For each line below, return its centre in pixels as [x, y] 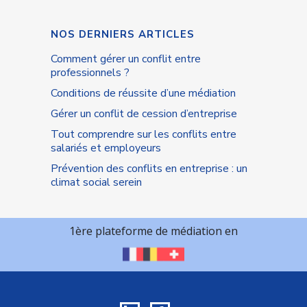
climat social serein [96, 183]
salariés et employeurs [106, 148]
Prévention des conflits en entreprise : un [149, 169]
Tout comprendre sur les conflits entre [144, 135]
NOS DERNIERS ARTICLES [123, 35]
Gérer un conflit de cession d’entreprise [144, 114]
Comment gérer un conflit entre [126, 59]
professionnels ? [90, 73]
